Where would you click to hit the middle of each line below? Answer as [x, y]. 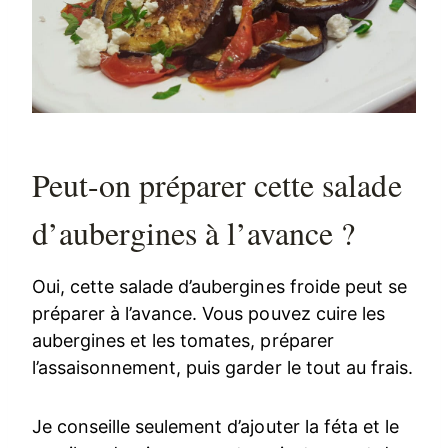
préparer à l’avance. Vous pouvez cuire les [208, 314]
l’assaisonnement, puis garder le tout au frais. [222, 368]
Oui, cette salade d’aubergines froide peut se [219, 287]
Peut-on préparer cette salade [217, 185]
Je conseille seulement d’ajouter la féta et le [215, 427]
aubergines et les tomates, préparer [183, 341]
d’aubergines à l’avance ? [194, 233]
